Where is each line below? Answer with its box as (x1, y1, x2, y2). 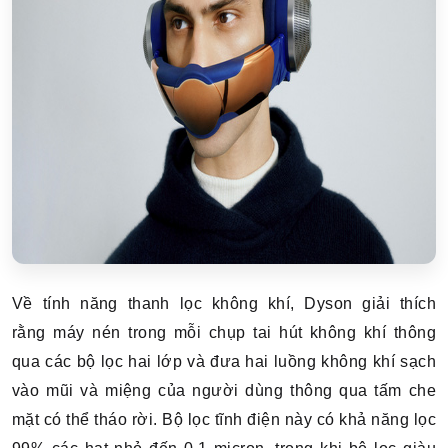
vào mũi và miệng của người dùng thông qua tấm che (12, 382, 436, 399)
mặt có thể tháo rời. (12, 411, 163, 428)
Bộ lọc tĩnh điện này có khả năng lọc (162, 411, 436, 428)
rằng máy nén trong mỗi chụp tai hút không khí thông (12, 324, 436, 341)
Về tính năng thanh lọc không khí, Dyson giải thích (12, 295, 436, 312)
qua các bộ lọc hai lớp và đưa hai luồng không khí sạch (12, 353, 436, 370)
